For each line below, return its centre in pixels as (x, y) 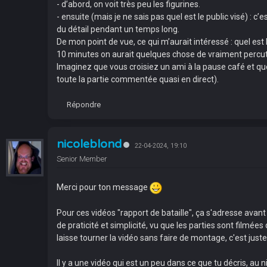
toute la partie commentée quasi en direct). (138, 79)
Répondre (84, 105)
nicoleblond (89, 144)
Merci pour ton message (103, 187)
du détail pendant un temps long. (118, 29)
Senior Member (82, 159)
